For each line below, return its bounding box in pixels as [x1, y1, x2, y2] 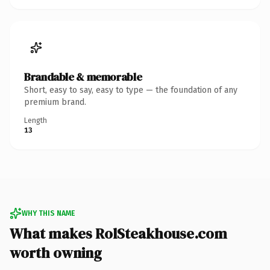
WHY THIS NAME [22, 209, 75, 218]
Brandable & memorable [24, 69, 142, 84]
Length [24, 116, 47, 125]
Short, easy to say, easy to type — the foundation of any [24, 84, 237, 95]
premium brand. [24, 96, 86, 107]
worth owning [10, 242, 102, 263]
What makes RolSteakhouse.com [10, 223, 227, 243]
